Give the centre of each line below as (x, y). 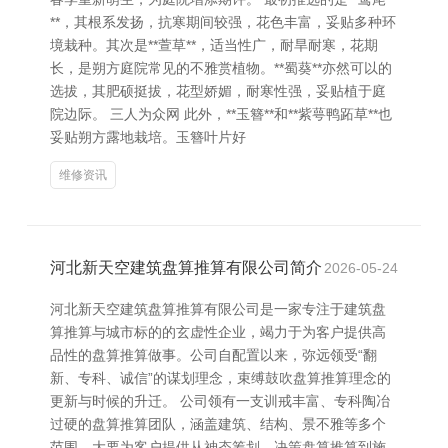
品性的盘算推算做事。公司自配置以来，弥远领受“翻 (213, 355)
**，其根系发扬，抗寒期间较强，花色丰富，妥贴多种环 (223, 22)
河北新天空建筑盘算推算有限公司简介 (186, 267)
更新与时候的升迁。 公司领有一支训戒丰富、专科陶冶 (220, 401)
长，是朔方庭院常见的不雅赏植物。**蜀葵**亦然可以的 (221, 68)
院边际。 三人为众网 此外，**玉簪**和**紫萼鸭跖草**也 (221, 114)
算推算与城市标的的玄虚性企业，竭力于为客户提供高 (218, 332)
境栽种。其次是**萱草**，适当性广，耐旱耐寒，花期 (214, 45)
